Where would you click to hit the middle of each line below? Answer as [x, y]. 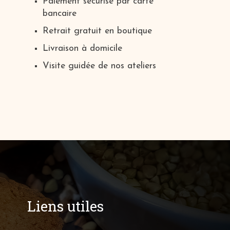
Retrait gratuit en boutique [97, 31]
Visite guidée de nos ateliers [99, 66]
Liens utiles [65, 206]
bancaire [59, 14]
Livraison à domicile [82, 49]
